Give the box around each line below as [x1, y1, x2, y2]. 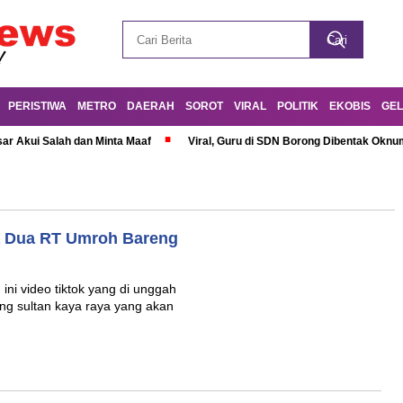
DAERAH [127, 100, 175, 112]
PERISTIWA [8, 100, 67, 112]
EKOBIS [329, 100, 371, 112]
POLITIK [277, 100, 318, 112]
